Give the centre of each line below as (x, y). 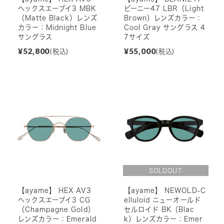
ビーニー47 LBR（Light (164, 9)
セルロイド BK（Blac (159, 210)
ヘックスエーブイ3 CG (54, 200)
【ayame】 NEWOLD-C (165, 191)
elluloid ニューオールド (162, 200)
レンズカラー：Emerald (57, 219)
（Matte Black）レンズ (57, 18)
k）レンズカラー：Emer (163, 219)
